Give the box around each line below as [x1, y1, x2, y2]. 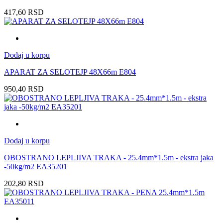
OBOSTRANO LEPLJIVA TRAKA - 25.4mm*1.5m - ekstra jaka [4, 153, 214, 162]
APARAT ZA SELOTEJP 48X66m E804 [4, 68, 136, 77]
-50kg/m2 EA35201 [4, 162, 67, 171]
